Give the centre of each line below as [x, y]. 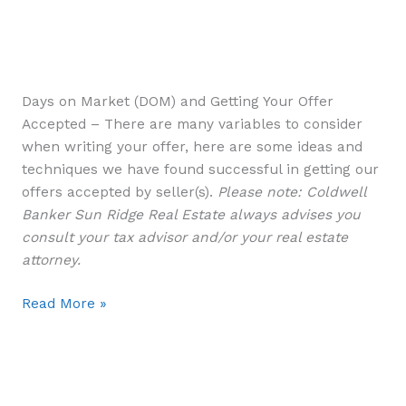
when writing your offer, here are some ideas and [192, 146]
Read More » [64, 303]
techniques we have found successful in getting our [200, 169]
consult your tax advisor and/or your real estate [184, 237]
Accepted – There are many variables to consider [192, 124]
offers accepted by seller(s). [119, 192]
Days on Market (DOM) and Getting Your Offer [177, 101]
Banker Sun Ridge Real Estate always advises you [191, 214]
